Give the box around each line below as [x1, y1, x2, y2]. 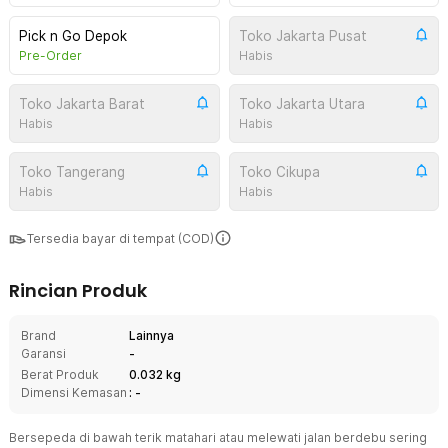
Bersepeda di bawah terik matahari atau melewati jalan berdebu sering [9, 430, 427, 445]
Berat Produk [21, 367, 99, 382]
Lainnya [129, 328, 174, 343]
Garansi [21, 346, 66, 361]
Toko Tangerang [19, 164, 125, 180]
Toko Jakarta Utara [238, 96, 365, 112]
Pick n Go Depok [19, 28, 127, 44]
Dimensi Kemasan [21, 385, 127, 400]
